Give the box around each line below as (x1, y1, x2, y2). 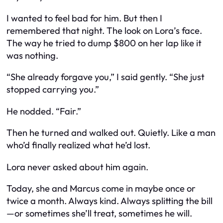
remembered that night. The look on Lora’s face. (6, 24, 202, 36)
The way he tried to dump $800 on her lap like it (6, 37, 202, 49)
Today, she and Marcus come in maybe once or (6, 183, 196, 194)
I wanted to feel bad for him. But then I (6, 12, 162, 24)
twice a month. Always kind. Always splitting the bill (6, 195, 213, 207)
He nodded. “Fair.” (6, 105, 81, 117)
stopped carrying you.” (6, 84, 99, 96)
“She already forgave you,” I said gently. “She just (6, 71, 205, 83)
